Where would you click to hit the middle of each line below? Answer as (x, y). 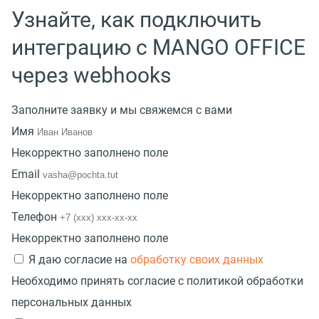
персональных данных (72, 302)
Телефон (34, 216)
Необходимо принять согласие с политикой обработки (157, 281)
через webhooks (91, 75)
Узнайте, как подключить (136, 19)
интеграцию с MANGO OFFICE (158, 47)
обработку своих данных (197, 259)
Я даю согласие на (79, 259)
